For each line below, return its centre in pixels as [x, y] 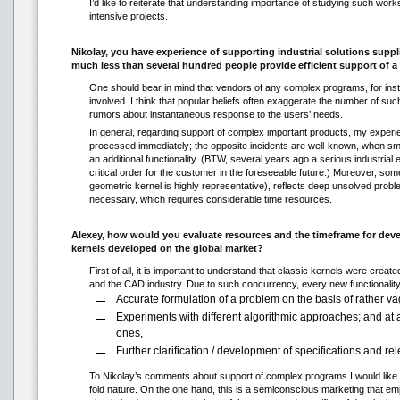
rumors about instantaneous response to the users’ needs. [216, 114]
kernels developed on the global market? [167, 248]
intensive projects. [128, 16]
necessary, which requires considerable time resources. [210, 199]
